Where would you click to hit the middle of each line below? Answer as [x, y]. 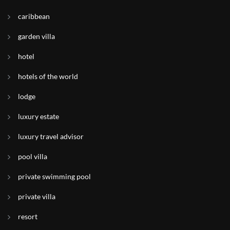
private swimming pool [54, 176]
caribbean [34, 16]
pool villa [33, 156]
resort [28, 216]
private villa [37, 196]
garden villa [36, 36]
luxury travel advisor [51, 136]
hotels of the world [48, 76]
